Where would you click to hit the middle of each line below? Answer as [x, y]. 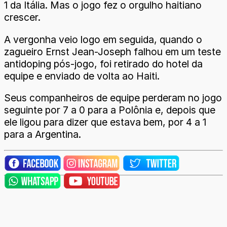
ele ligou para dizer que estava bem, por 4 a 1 [105, 122]
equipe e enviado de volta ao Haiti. [82, 76]
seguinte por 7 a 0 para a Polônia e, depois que [110, 110]
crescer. [22, 17]
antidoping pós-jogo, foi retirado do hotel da [103, 64]
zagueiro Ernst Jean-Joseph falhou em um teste [112, 51]
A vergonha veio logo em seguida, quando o [103, 39]
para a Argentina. [43, 134]
